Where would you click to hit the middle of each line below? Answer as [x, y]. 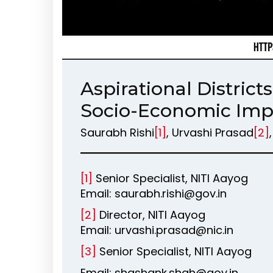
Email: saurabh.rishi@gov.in [154, 193]
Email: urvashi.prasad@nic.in [157, 230]
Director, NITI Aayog [151, 215]
